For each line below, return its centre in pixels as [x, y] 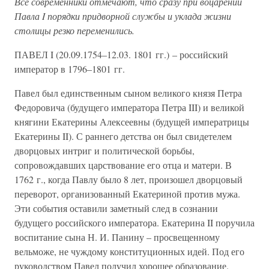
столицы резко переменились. [74, 30]
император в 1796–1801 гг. [70, 69]
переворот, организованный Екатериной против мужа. [127, 194]
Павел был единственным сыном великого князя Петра [128, 93]
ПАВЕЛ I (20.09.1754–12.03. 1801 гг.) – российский [121, 54]
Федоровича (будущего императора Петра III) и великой [129, 107]
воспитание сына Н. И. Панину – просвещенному [117, 237]
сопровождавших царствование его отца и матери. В [123, 165]
